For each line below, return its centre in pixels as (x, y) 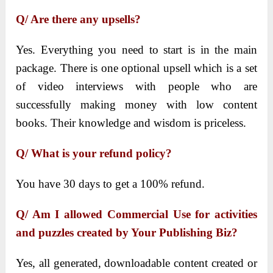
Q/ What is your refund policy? (94, 154)
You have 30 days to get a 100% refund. (111, 184)
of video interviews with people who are (136, 87)
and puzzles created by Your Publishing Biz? (127, 233)
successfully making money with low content (136, 105)
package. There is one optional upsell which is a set (136, 68)
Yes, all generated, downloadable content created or (136, 263)
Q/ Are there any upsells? (79, 19)
